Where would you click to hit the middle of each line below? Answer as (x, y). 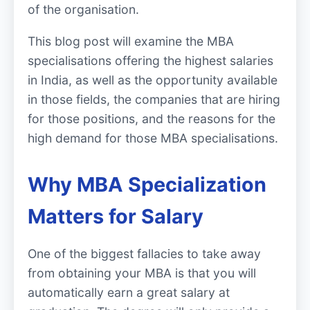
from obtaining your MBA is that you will (142, 273)
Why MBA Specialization (147, 184)
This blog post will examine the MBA (131, 41)
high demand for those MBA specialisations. (153, 138)
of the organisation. (83, 10)
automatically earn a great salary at (129, 293)
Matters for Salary (116, 216)
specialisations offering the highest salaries (151, 60)
